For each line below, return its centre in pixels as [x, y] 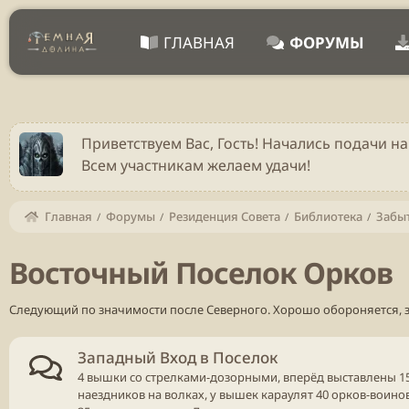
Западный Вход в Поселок [178, 357]
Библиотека [328, 216]
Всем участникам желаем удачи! [196, 165]
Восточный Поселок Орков [201, 273]
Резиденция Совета [224, 216]
